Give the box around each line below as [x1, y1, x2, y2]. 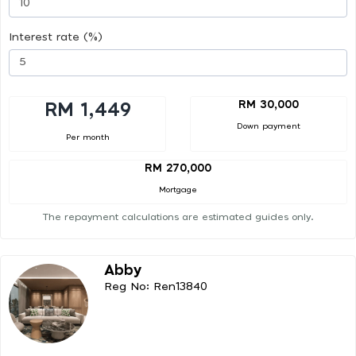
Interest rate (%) [9, 31, 103, 43]
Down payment [237, 122, 300, 130]
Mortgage [159, 186, 197, 195]
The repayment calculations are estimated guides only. [42, 212, 314, 222]
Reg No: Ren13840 [104, 281, 207, 293]
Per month [65, 133, 110, 141]
